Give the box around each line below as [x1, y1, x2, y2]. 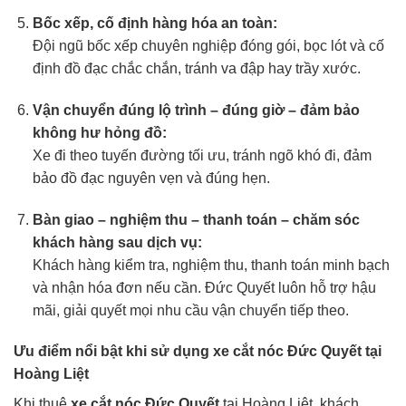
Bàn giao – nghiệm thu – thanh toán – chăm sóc [32, 211, 360, 227]
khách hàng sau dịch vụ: [32, 234, 202, 250]
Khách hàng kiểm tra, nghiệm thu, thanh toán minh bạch [32, 256, 390, 273]
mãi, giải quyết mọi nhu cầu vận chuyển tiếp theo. [32, 302, 349, 318]
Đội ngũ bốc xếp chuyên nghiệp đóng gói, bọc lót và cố [32, 37, 384, 53]
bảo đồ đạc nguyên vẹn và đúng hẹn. [32, 169, 270, 186]
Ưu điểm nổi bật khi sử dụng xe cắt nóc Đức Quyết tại [14, 343, 382, 360]
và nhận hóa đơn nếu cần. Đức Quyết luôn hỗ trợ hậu [32, 279, 376, 295]
